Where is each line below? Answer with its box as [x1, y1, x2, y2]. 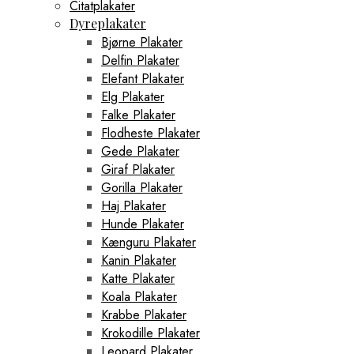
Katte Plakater [101, 269, 175, 288]
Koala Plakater [101, 287, 177, 306]
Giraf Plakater [101, 160, 175, 179]
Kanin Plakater [101, 250, 176, 269]
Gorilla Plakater [101, 178, 183, 197]
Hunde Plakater [101, 214, 184, 233]
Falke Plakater [101, 105, 175, 124]
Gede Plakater [101, 141, 179, 160]
